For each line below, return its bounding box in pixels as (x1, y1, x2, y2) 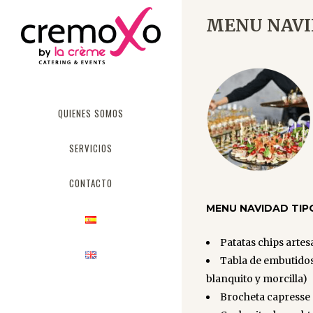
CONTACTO (69, 176, 112, 191)
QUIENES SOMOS (58, 106, 124, 121)
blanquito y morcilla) (206, 272, 307, 285)
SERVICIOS (69, 141, 112, 156)
